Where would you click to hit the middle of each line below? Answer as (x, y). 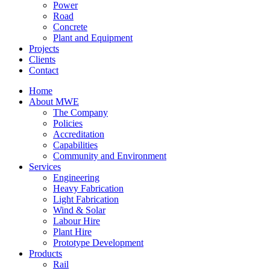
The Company (80, 112)
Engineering (76, 177)
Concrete (70, 27)
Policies (68, 123)
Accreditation (79, 134)
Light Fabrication (86, 199)
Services (45, 167)
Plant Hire (72, 232)
